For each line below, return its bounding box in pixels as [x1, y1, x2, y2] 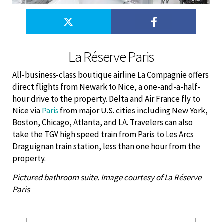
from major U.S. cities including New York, [58, 105, 208, 116]
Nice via [12, 105, 42, 116]
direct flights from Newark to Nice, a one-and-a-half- [12, 81, 200, 93]
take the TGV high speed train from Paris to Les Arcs [12, 129, 194, 140]
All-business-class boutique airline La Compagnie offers [12, 69, 209, 81]
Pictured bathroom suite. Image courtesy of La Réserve [12, 172, 201, 183]
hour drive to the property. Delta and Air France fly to [12, 93, 200, 105]
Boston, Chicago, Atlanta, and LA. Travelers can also [12, 117, 193, 128]
